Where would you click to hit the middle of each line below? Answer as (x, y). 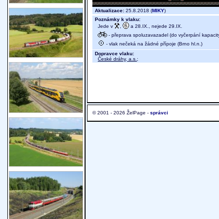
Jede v (105, 26)
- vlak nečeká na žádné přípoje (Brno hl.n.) (153, 44)
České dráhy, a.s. (117, 59)
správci (159, 113)
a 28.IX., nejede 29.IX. (156, 26)
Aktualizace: (109, 11)
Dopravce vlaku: (114, 54)
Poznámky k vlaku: (118, 20)
